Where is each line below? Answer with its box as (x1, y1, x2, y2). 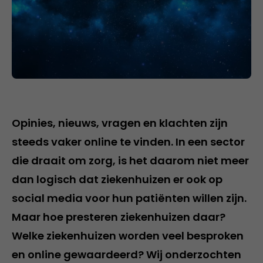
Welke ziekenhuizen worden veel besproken (12, 228, 244, 243)
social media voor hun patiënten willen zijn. (12, 190, 247, 205)
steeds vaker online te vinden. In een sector (12, 134, 245, 149)
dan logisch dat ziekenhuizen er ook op (12, 171, 222, 187)
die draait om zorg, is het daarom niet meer (12, 153, 249, 168)
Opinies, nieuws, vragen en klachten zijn (12, 115, 228, 130)
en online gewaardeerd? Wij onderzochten (12, 247, 241, 262)
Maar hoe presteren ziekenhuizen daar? (12, 209, 225, 224)
